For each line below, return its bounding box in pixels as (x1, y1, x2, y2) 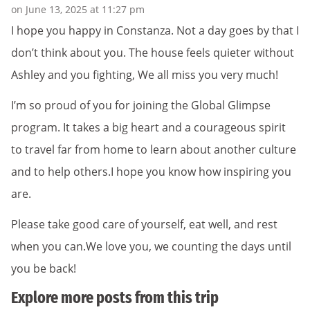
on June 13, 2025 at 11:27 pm (11, 2, 145, 16)
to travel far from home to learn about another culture (11, 141, 296, 157)
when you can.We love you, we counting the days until (11, 238, 291, 254)
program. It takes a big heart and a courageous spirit (11, 119, 286, 135)
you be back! (11, 260, 76, 276)
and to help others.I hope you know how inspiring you (11, 163, 291, 179)
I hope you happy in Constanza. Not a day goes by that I (11, 22, 299, 38)
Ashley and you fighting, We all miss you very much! (11, 66, 278, 82)
